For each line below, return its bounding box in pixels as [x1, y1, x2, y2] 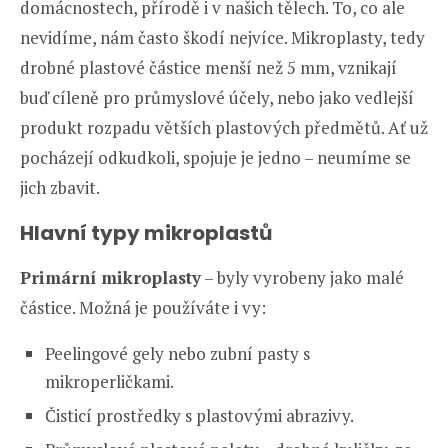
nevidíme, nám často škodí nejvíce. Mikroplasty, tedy [20, 25, 425, 49]
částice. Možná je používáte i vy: [20, 295, 266, 319]
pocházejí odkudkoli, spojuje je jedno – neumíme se [20, 145, 411, 169]
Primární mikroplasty [20, 265, 201, 289]
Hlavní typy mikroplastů [20, 218, 272, 247]
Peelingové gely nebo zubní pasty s [45, 341, 310, 365]
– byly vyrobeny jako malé [201, 265, 404, 289]
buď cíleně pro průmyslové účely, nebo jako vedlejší [20, 85, 414, 109]
